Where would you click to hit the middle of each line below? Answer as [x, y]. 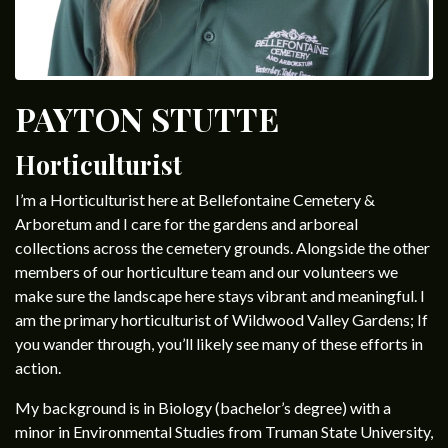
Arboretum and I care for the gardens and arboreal [186, 223]
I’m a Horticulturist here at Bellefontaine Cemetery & [195, 199]
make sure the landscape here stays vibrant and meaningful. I [220, 295]
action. [38, 367]
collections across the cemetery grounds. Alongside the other [222, 247]
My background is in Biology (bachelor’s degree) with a [203, 407]
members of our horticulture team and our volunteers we [206, 271]
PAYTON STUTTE [147, 118]
